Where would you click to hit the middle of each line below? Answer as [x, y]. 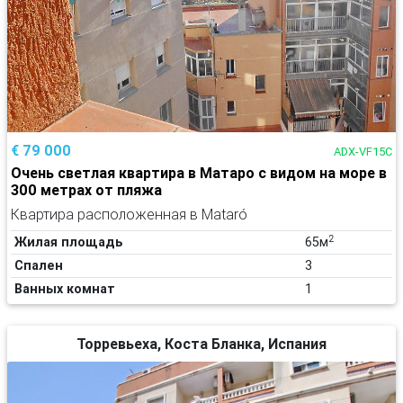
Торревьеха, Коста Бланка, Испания [201, 343]
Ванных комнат [65, 288]
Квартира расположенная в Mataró [129, 214]
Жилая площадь [69, 242]
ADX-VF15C [363, 151]
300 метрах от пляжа [86, 189]
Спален [39, 265]
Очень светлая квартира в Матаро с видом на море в [199, 172]
